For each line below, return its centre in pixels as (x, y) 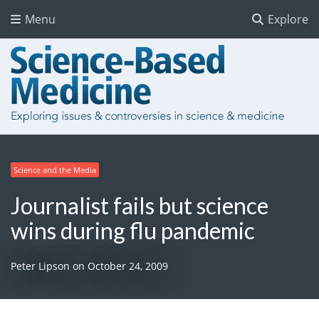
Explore (287, 19)
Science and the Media (55, 169)
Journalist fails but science (140, 205)
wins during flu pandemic (133, 230)
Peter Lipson (40, 266)
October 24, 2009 (128, 266)
